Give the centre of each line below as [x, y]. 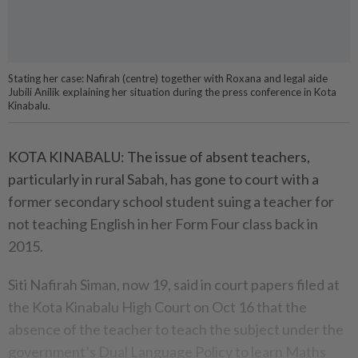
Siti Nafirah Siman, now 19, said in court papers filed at [174, 285]
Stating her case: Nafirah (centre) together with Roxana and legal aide [168, 79]
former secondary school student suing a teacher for [171, 202]
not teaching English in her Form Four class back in [163, 224]
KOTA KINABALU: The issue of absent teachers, [159, 157]
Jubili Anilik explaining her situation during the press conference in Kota [172, 92]
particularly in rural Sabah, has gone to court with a [163, 179]
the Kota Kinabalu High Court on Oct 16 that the [157, 307]
